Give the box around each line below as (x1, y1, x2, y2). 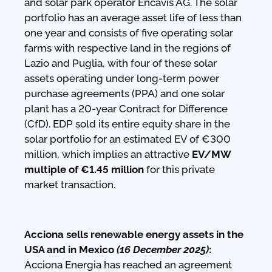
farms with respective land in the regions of (24, 41, 231, 54)
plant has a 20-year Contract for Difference (24, 102, 228, 115)
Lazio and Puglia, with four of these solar (24, 56, 217, 69)
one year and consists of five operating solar (24, 26, 233, 39)
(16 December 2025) (117, 243, 209, 256)
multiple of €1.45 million (24, 163, 144, 175)
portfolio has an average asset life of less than (24, 11, 242, 24)
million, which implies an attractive (24, 148, 192, 160)
